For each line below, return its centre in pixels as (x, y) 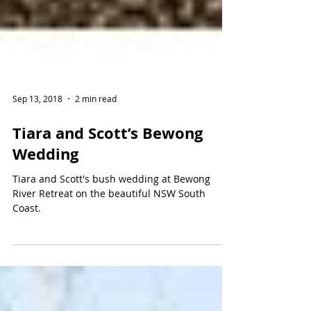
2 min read (96, 175)
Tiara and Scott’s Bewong (108, 209)
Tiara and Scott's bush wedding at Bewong (111, 255)
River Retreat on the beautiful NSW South (109, 270)
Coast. (27, 284)
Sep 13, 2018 (37, 175)
